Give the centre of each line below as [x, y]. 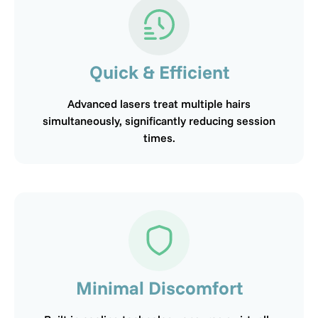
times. [159, 137]
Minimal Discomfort [159, 287]
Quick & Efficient [159, 72]
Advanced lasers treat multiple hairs [159, 103]
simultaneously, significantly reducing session [159, 120]
